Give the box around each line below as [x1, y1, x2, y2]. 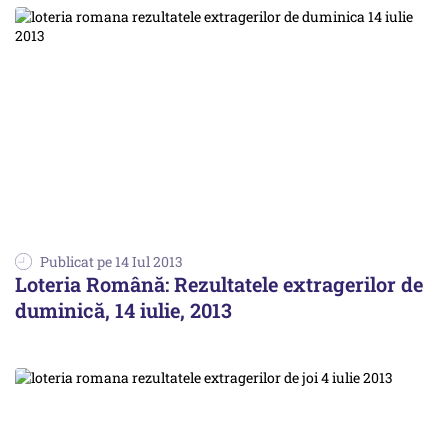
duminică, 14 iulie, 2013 [15, 297, 232, 324]
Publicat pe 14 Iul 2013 [40, 252, 183, 272]
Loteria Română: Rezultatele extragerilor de [15, 271, 423, 298]
